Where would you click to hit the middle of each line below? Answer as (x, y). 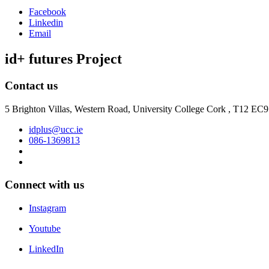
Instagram (47, 208)
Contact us (31, 85)
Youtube (45, 228)
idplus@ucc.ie (56, 129)
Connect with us (44, 185)
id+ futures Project (63, 59)
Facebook (47, 12)
